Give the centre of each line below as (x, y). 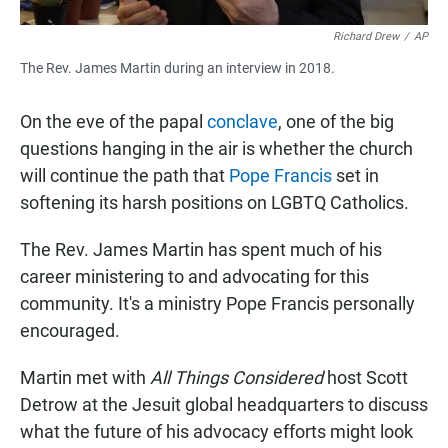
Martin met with (85, 378)
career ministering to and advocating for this (194, 277)
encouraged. (70, 331)
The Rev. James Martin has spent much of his (201, 250)
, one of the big (336, 122)
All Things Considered (236, 378)
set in (355, 176)
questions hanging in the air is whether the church (216, 149)
